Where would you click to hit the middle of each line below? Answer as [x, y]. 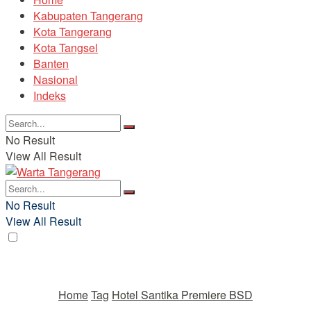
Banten [51, 64]
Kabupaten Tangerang [88, 16]
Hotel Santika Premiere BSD [182, 295]
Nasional [56, 79]
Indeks [50, 95]
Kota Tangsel [66, 48]
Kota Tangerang [73, 32]
